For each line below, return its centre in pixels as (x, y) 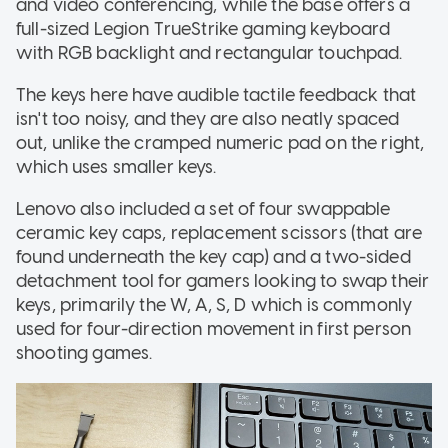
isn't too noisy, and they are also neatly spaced (208, 118)
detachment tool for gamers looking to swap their (223, 280)
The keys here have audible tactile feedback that (216, 94)
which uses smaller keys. (116, 166)
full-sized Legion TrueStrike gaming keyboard (203, 28)
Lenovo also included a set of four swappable (203, 208)
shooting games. (84, 352)
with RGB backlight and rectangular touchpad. (209, 52)
